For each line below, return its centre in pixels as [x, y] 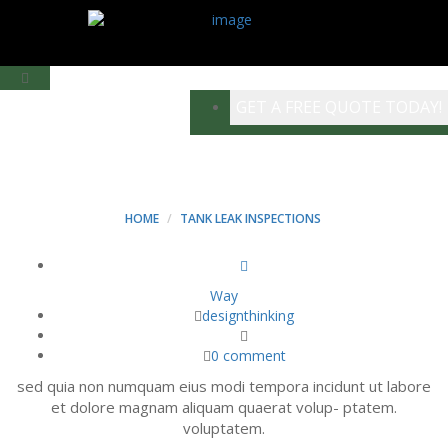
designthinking [248, 315]
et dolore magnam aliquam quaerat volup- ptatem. [224, 407]
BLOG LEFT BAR [224, 174]
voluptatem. [224, 428]
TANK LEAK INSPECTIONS [250, 218]
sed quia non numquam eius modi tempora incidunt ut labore [224, 386]
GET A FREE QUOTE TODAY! [339, 107]
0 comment [248, 355]
